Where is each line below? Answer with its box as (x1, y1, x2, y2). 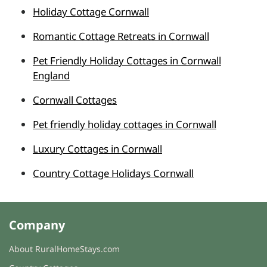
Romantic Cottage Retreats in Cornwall (33, 29, 209, 43)
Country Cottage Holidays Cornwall (33, 166, 194, 180)
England (33, 68, 70, 82)
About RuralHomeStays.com (9, 243, 120, 254)
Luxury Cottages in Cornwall (33, 141, 162, 156)
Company (9, 216, 65, 233)
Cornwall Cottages (33, 92, 117, 107)
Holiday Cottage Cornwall (33, 4, 149, 18)
